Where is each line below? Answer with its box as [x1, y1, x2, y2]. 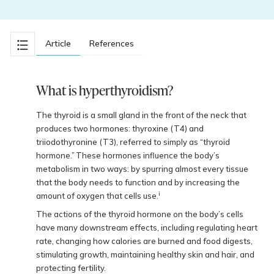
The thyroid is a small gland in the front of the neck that [36, 110, 246, 120]
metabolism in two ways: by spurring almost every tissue [36, 164, 248, 174]
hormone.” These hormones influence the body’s [36, 150, 220, 160]
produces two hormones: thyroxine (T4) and [36, 124, 204, 133]
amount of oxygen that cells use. [36, 191, 158, 201]
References [89, 38, 134, 49]
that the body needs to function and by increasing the [36, 177, 240, 187]
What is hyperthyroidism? [36, 81, 174, 100]
